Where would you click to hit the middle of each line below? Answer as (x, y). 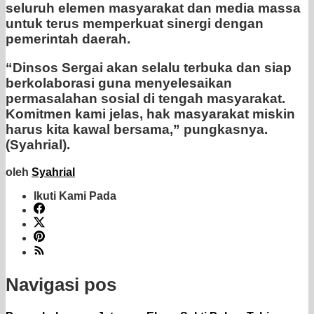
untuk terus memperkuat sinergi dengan (135, 24)
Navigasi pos (61, 284)
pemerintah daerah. (68, 39)
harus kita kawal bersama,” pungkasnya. (138, 130)
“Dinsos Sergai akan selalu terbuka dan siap (149, 68)
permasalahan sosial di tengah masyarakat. (145, 99)
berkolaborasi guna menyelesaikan (119, 83)
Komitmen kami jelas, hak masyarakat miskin (150, 114)
